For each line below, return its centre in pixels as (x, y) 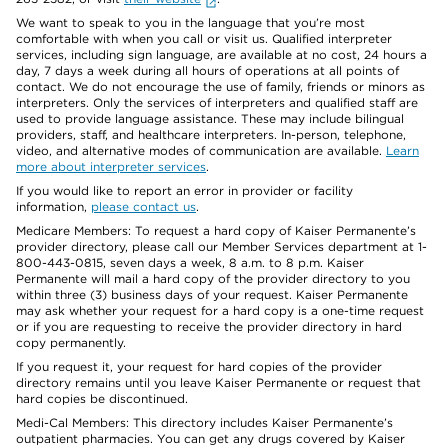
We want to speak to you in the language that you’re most (190, 22)
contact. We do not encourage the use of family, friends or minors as (220, 86)
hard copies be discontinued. (102, 398)
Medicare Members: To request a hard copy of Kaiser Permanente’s (216, 230)
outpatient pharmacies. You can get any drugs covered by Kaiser (210, 438)
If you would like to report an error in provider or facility (184, 190)
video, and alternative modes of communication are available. (201, 150)
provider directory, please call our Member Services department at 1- (221, 246)
